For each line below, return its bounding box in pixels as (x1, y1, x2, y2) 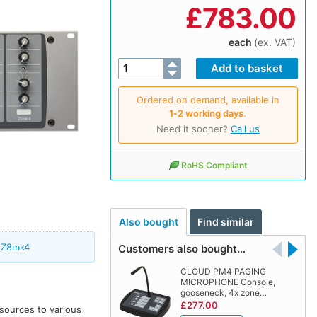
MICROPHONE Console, (180, 277, 275, 288)
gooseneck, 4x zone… (180, 287, 267, 299)
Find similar (197, 216, 255, 229)
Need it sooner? (156, 122, 231, 134)
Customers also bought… (117, 242, 246, 256)
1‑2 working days (169, 107, 244, 119)
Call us (230, 122, 260, 134)
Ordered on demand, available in (136, 93, 279, 105)
